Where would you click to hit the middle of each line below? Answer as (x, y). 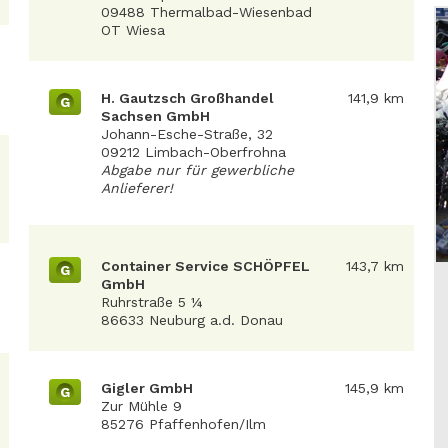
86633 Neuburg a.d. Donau (192, 320)
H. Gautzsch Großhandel (187, 98)
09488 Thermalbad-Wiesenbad (206, 12)
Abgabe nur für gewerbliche (197, 170)
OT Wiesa (133, 30)
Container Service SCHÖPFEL (205, 266)
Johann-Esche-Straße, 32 (187, 134)
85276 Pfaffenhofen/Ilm (183, 424)
